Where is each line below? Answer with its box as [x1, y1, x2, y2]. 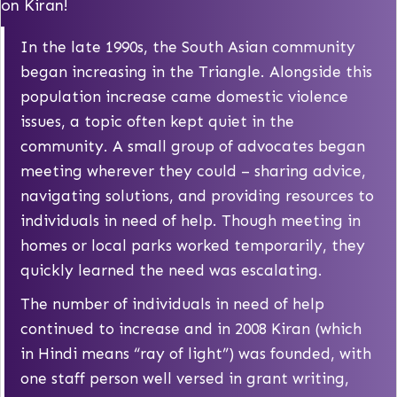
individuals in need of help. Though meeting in [19, 212, 361, 231]
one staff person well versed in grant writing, [19, 370, 349, 389]
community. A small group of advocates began [19, 137, 365, 157]
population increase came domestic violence [19, 88, 348, 107]
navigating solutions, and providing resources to [19, 187, 374, 206]
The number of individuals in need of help [19, 295, 324, 315]
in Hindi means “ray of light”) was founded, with [19, 345, 371, 364]
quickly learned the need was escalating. [19, 261, 323, 281]
